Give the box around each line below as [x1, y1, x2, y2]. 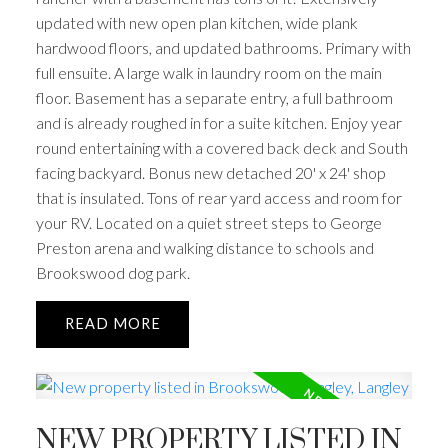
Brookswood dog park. [35, 262, 190, 282]
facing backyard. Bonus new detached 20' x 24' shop [35, 162, 386, 182]
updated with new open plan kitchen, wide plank [35, 12, 358, 32]
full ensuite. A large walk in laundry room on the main [35, 62, 382, 82]
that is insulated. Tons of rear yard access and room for [35, 187, 402, 207]
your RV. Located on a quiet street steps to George [35, 212, 382, 232]
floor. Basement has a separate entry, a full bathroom [35, 87, 393, 107]
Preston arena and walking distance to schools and [35, 237, 374, 257]
